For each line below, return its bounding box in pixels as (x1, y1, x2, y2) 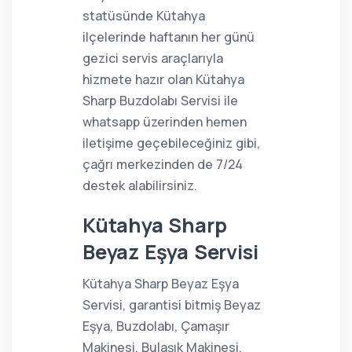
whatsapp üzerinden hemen (82, 113, 247, 130)
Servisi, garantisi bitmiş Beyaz (82, 296, 261, 313)
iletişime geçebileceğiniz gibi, (82, 134, 260, 152)
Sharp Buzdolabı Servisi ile (82, 92, 238, 109)
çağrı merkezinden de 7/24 (82, 156, 243, 173)
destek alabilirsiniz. (82, 177, 197, 194)
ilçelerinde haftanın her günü (82, 28, 255, 46)
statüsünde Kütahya (82, 7, 205, 24)
